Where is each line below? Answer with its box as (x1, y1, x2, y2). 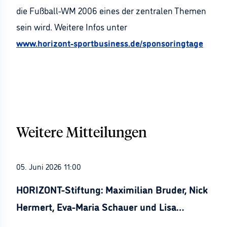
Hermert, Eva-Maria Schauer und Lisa (16, 199, 176, 213)
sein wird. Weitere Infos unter (16, 20, 127, 32)
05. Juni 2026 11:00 (16, 161, 81, 172)
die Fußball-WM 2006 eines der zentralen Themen (16, 4, 206, 16)
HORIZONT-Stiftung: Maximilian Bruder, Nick (16, 182, 208, 196)
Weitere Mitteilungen (16, 126, 147, 140)
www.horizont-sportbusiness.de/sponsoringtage (16, 36, 203, 49)
